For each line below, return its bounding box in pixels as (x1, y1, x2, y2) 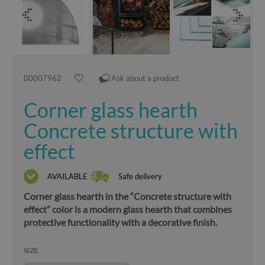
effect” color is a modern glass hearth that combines (24, 203, 232, 215)
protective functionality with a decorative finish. (24, 216, 217, 228)
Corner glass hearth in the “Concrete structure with (24, 190, 231, 202)
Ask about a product (111, 73, 179, 83)
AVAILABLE (47, 171, 88, 181)
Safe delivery (118, 171, 162, 181)
